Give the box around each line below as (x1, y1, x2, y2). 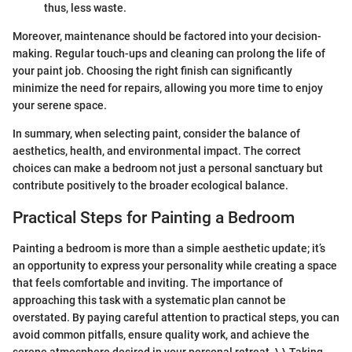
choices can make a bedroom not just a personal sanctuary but (13, 162, 323, 175)
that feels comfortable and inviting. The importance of (13, 276, 283, 289)
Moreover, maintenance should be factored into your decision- (13, 30, 321, 43)
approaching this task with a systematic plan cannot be (13, 293, 286, 306)
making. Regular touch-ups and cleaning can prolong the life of (13, 47, 325, 60)
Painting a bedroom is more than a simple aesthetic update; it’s (13, 241, 325, 255)
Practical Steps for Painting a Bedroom (13, 208, 295, 228)
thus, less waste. (44, 2, 126, 15)
